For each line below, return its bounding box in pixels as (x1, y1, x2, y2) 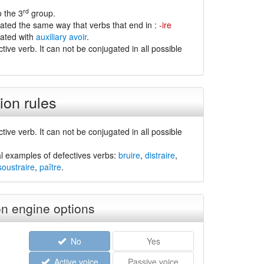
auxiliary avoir (35, 31, 87, 42)
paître (39, 161, 61, 173)
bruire (118, 149, 140, 161)
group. (28, 7, 55, 19)
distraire (144, 149, 175, 161)
